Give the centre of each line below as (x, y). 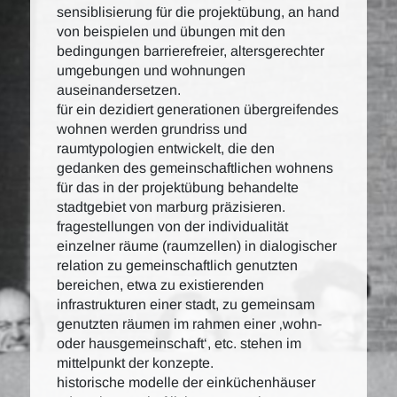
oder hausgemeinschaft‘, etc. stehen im (179, 343)
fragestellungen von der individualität (172, 226)
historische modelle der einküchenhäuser (186, 382)
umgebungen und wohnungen (151, 70)
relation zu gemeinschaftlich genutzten (177, 265)
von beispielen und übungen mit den (171, 31)
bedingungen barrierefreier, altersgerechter (191, 51)
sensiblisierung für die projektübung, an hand (198, 12)
